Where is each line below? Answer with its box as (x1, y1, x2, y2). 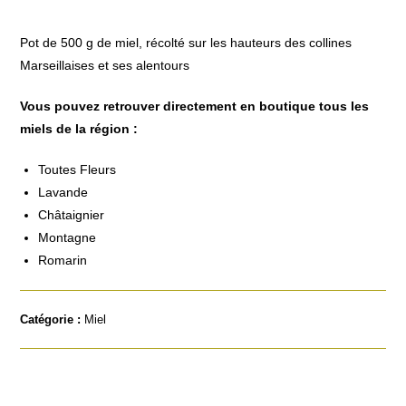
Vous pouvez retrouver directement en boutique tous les (20, 99, 370, 114)
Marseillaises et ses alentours (20, 58, 190, 73)
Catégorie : (20, 313, 85, 327)
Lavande (38, 185, 89, 200)
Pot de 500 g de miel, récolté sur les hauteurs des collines (20, 35, 353, 51)
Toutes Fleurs (38, 162, 117, 178)
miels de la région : (20, 121, 139, 137)
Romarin (38, 253, 88, 268)
